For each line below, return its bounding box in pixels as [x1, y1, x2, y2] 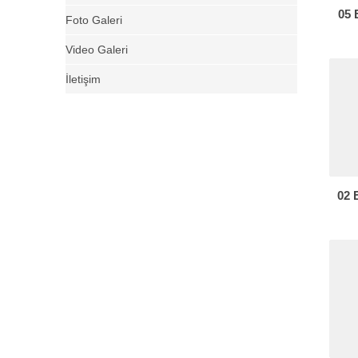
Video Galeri [66, 43, 128, 56]
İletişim [66, 73, 101, 86]
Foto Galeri [66, 14, 122, 26]
